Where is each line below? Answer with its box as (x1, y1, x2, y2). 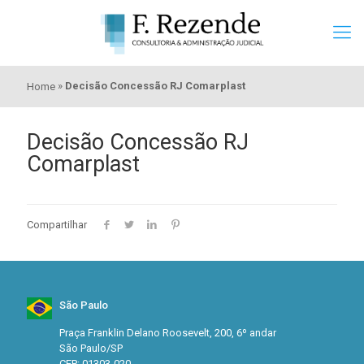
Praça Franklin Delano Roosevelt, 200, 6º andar (59, 326, 276, 339)
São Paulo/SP (59, 341, 123, 354)
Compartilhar (27, 218, 87, 231)
